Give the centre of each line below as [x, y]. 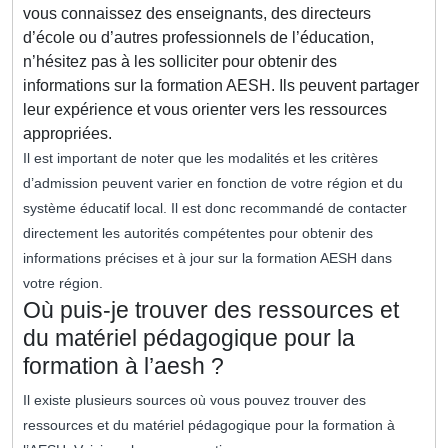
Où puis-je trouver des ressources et [211, 310]
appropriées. [67, 134]
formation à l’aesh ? [123, 366]
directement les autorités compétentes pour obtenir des [198, 233]
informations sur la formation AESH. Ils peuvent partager [221, 86]
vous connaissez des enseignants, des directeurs [197, 14]
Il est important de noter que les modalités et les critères [200, 158]
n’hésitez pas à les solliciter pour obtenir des [180, 62]
